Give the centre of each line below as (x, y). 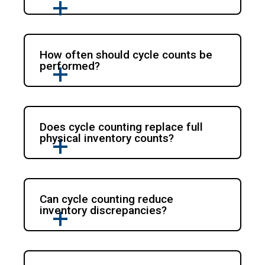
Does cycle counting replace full (122, 127)
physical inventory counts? (107, 138)
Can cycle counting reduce (107, 199)
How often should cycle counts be (126, 55)
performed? (70, 66)
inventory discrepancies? (104, 211)
